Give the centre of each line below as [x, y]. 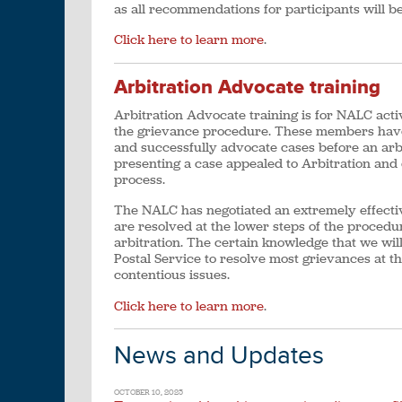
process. [140, 179]
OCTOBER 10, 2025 [149, 393]
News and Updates [219, 356]
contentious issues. [172, 275]
